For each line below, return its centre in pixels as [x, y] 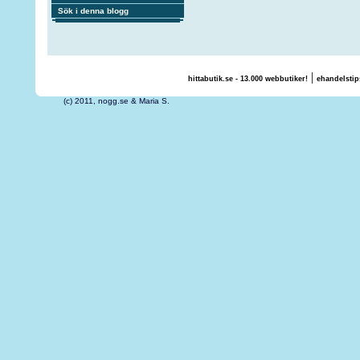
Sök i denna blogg [93, 11]
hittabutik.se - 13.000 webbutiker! [247, 79]
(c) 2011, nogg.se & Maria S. [169, 101]
